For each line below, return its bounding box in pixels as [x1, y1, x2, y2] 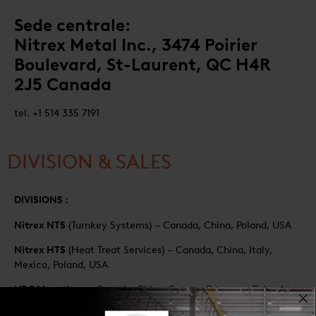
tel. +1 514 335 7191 [14, 107, 99, 119]
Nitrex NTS [14, 219, 66, 231]
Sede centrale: [14, 14, 130, 35]
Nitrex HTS [14, 243, 66, 256]
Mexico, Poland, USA [14, 258, 108, 271]
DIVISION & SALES [7, 150, 171, 174]
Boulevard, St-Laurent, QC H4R [14, 54, 271, 75]
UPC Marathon [14, 284, 85, 296]
